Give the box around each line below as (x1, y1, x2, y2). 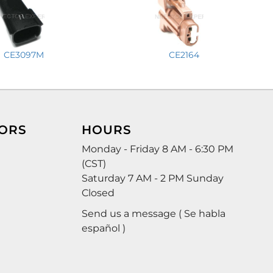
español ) (82, 222, 126, 234)
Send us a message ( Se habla (82, 207, 226, 219)
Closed (82, 186, 115, 199)
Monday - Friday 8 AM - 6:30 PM (82, 143, 234, 155)
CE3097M (3, 49, 44, 60)
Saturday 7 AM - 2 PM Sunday (82, 172, 224, 184)
